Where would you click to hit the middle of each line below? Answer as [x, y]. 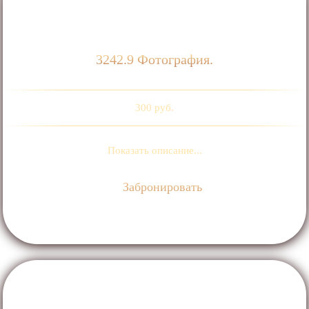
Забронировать [161, 187]
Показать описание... [154, 151]
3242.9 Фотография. [154, 60]
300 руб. [154, 108]
